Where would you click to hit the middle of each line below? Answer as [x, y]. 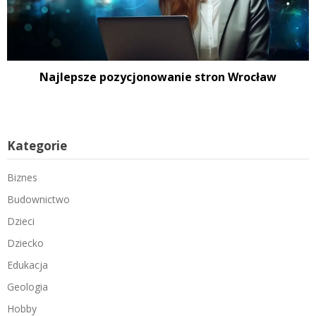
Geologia [28, 287]
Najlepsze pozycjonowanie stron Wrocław [158, 77]
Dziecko [25, 243]
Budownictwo [38, 199]
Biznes [22, 177]
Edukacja [28, 265]
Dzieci [21, 221]
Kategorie [37, 146]
